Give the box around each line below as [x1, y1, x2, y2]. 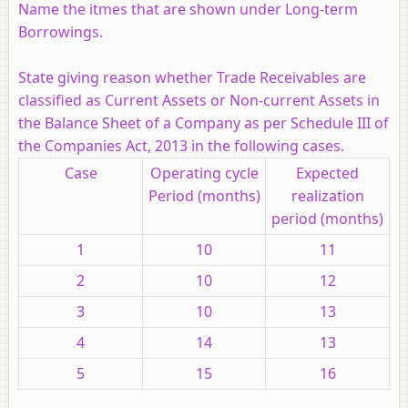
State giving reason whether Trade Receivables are [18, 66, 366, 87]
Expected [296, 162, 359, 183]
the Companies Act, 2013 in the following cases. [18, 135, 348, 156]
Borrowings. [18, 21, 103, 42]
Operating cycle [149, 162, 259, 183]
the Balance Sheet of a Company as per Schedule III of [18, 112, 389, 133]
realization [291, 185, 364, 206]
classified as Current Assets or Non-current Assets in [18, 89, 380, 110]
